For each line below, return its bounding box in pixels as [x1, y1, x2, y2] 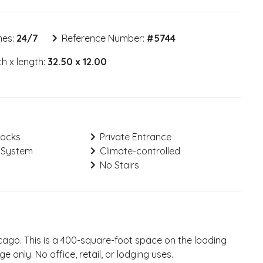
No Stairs [99, 159, 139, 171]
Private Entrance [99, 131, 171, 143]
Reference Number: [61, 32, 147, 44]
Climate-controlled [99, 145, 180, 157]
